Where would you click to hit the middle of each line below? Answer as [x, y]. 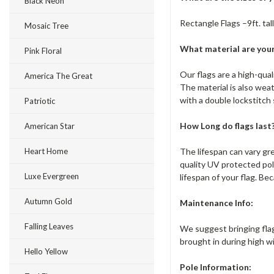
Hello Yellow [46, 251]
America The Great [58, 76]
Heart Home [46, 151]
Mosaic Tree [46, 26]
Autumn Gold [48, 201]
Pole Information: [215, 267]
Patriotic [40, 101]
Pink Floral [43, 51]
